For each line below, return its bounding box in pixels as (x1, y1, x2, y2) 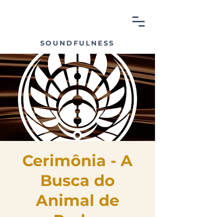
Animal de (36, 191, 119, 210)
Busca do (40, 171, 115, 190)
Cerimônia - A (22, 151, 133, 170)
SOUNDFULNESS (40, 39, 115, 47)
